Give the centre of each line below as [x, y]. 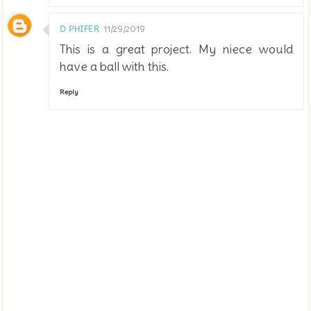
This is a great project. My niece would [176, 49]
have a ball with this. [114, 67]
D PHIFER [79, 29]
